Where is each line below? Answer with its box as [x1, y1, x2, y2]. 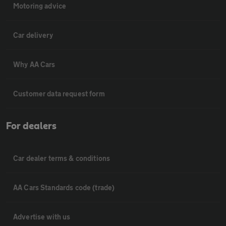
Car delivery [13, 31, 53, 39]
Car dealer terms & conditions [13, 154, 110, 162]
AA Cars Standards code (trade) [13, 183, 115, 192]
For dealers [6, 121, 56, 131]
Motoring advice [13, 2, 67, 10]
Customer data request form [13, 89, 105, 98]
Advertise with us [13, 212, 71, 221]
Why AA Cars [13, 60, 55, 69]
